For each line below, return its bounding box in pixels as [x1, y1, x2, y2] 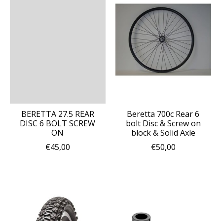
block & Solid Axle [131, 127, 195, 138]
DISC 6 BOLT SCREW [20, 117, 96, 129]
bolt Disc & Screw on [125, 117, 201, 129]
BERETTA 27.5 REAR [21, 108, 94, 119]
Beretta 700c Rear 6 [127, 108, 200, 119]
